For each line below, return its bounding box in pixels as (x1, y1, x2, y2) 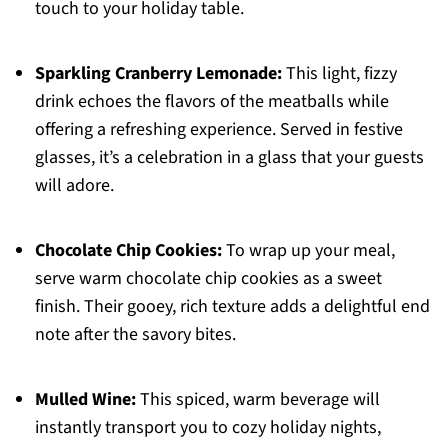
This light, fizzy (281, 61, 397, 87)
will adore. (34, 173, 114, 199)
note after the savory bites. (34, 322, 236, 348)
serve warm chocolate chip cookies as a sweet (34, 266, 382, 292)
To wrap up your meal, (221, 238, 395, 264)
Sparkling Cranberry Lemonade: (34, 61, 282, 87)
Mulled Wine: (34, 387, 136, 413)
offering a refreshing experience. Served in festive (34, 117, 403, 143)
